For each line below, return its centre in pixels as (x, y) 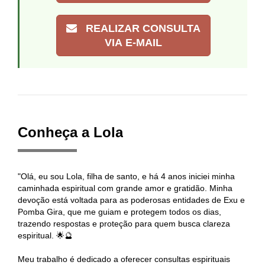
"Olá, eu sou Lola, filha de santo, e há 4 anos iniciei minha (126, 176)
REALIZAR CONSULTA (142, 28)
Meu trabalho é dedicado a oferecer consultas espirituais (124, 259)
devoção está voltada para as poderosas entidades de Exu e (131, 200)
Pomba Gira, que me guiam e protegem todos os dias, (119, 212)
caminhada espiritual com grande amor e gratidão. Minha (125, 188)
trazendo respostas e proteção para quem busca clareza (124, 224)
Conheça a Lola (70, 132)
